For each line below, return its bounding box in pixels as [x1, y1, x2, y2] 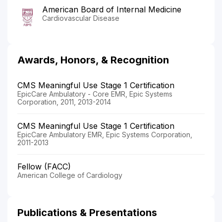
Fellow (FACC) [17, 161, 71, 171]
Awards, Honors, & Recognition [17, 54, 169, 66]
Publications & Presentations [17, 206, 157, 219]
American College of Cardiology [17, 170, 122, 179]
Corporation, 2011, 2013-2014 [17, 97, 111, 106]
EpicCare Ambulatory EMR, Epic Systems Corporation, [17, 130, 192, 139]
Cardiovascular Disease [42, 13, 119, 22]
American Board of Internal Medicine [42, 4, 181, 14]
